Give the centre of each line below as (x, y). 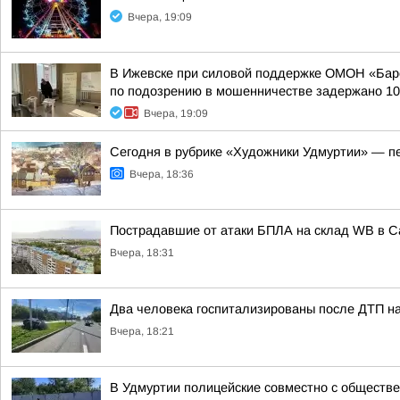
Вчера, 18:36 (162, 174)
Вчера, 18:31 (142, 253)
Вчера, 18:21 (142, 331)
